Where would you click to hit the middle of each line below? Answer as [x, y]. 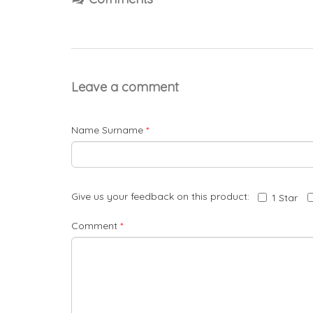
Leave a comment [125, 87]
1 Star [285, 197]
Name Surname [109, 130]
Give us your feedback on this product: [163, 197]
